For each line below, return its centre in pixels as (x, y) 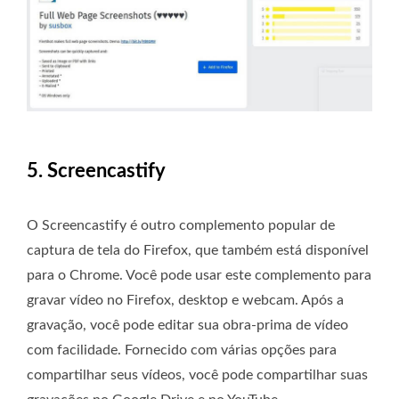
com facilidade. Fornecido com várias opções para (182, 350)
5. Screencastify (96, 171)
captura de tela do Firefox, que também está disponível (198, 250)
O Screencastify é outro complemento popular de (181, 225)
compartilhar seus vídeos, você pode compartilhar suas (197, 375)
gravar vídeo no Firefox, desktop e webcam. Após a (185, 300)
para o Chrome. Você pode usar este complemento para (199, 275)
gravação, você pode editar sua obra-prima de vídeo (187, 325)
